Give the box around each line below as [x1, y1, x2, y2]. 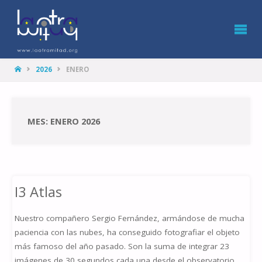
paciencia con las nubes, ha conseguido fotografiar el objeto [15, 226, 240, 237]
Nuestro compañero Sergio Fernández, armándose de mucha [15, 212, 245, 223]
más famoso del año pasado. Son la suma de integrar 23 [15, 240, 230, 251]
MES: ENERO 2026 [27, 115, 101, 127]
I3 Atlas [15, 182, 63, 201]
